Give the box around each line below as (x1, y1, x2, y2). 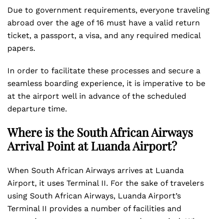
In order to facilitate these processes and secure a (7, 66, 200, 75)
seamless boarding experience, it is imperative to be (7, 79, 205, 88)
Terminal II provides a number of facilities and (7, 204, 181, 213)
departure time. (7, 104, 69, 113)
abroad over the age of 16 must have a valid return (7, 18, 200, 27)
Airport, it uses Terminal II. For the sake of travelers (7, 178, 204, 188)
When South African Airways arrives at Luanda (7, 166, 184, 175)
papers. (7, 44, 35, 53)
